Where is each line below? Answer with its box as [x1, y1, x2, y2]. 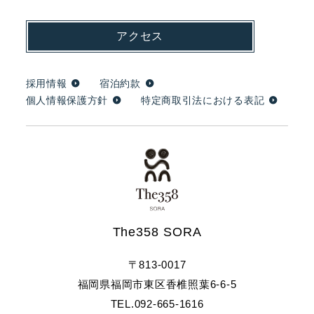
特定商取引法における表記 [140, 94, 265, 106]
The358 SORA [112, 225, 202, 240]
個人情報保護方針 [25, 94, 109, 106]
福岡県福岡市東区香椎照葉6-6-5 [77, 278, 237, 291]
